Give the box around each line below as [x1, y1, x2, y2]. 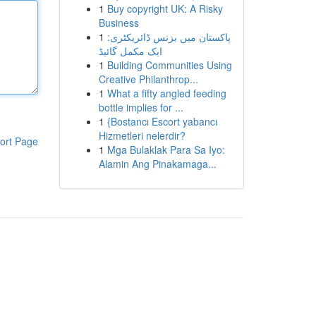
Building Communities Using [107, 58, 232, 72]
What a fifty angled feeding [107, 86, 226, 100]
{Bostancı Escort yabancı [107, 114, 217, 128]
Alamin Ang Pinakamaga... [98, 157, 217, 171]
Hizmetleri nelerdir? [98, 128, 186, 142]
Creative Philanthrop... [98, 72, 198, 86]
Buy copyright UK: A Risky [107, 1, 223, 16]
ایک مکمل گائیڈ [98, 44, 162, 58]
